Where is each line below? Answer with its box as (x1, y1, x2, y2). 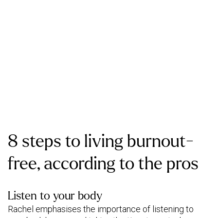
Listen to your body (8, 190, 102, 202)
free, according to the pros (8, 154, 199, 173)
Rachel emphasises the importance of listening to (8, 204, 194, 214)
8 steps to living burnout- (8, 132, 194, 151)
